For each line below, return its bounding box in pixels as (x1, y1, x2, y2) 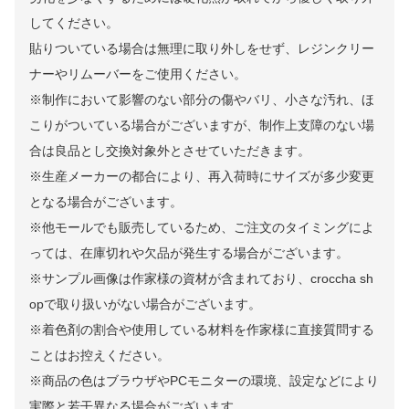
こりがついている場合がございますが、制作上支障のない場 (29, 118, 374, 133)
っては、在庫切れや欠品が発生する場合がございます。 (29, 246, 349, 261)
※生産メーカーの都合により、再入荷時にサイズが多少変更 (29, 169, 374, 184)
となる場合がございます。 (29, 194, 183, 210)
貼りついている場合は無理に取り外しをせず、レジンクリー (29, 41, 374, 57)
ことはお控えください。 (29, 348, 170, 363)
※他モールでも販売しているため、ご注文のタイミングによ (29, 220, 374, 236)
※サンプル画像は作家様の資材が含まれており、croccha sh (29, 271, 373, 287)
